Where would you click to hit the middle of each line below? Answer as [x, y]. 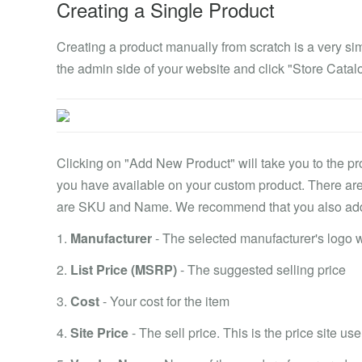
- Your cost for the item [164, 301]
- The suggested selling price [261, 269]
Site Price [99, 333]
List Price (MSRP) [124, 269]
